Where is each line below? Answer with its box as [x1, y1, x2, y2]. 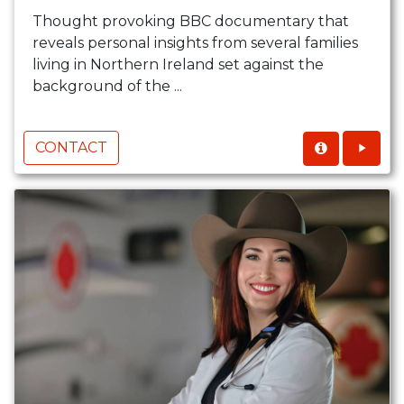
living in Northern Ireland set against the [32, 56, 324, 74]
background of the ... [32, 78, 182, 96]
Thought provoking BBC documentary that [32, 13, 349, 31]
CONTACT [35, 139, 107, 157]
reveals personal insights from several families [32, 34, 358, 52]
